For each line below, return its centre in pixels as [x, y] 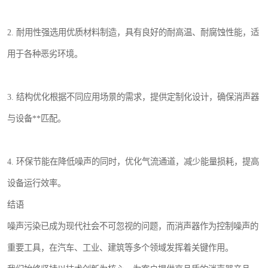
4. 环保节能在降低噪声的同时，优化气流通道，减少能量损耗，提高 [133, 162]
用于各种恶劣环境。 [45, 54]
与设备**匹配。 [36, 118]
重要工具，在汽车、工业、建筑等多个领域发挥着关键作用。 [120, 248]
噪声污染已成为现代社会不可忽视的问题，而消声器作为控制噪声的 [133, 226]
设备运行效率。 [36, 183]
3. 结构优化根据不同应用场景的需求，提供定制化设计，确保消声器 [133, 97]
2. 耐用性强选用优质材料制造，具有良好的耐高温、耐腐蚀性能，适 [133, 32]
